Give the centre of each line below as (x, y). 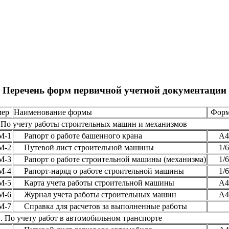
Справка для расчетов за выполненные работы (101, 206)
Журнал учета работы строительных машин (95, 194)
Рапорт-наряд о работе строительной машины (99, 171)
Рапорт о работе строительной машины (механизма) (110, 159)
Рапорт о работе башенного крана (79, 135)
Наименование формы (54, 112)
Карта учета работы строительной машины (94, 182)
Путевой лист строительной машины (84, 147)
